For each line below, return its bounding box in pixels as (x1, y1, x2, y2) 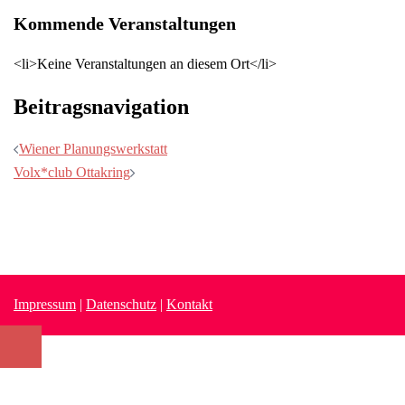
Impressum (14, 297, 76, 313)
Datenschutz (86, 297, 156, 313)
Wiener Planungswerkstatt (19, 141, 167, 157)
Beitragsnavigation (14, 95, 189, 119)
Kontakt (166, 297, 212, 313)
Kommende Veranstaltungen (14, 14, 236, 34)
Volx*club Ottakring (14, 165, 130, 181)
